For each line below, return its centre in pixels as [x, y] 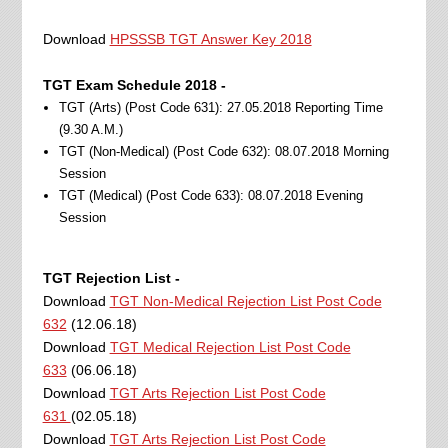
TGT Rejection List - [111, 277]
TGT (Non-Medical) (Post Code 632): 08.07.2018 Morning [223, 151]
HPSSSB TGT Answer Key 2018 [210, 38]
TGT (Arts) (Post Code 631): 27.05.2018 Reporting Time [220, 107]
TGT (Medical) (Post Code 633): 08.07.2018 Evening [210, 195]
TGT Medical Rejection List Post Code [230, 346]
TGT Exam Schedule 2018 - [134, 84]
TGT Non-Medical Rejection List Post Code [245, 300]
